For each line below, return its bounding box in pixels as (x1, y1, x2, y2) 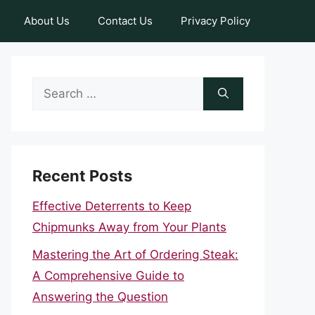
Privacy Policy (181, 14, 250, 27)
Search (32, 80, 71, 94)
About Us (24, 14, 70, 27)
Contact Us (98, 14, 153, 27)
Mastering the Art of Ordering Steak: (32, 247, 238, 262)
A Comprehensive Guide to (32, 268, 184, 283)
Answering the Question (32, 289, 168, 304)
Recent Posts (32, 167, 132, 185)
